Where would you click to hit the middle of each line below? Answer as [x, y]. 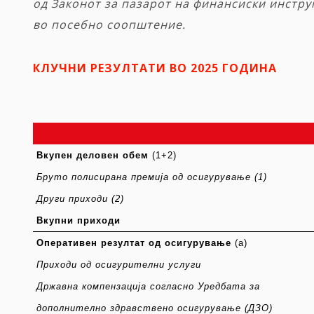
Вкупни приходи [78, 221]
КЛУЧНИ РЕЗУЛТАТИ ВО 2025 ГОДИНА [155, 68]
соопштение [144, 25]
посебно [77, 25]
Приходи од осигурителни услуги [118, 265]
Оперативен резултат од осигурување [134, 244]
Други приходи [72, 199]
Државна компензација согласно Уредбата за [148, 287]
